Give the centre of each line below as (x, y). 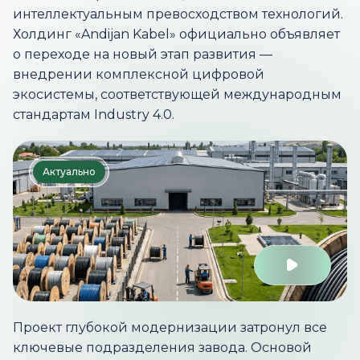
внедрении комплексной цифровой (139, 74)
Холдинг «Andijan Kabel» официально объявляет (176, 34)
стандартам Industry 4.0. (94, 115)
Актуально (69, 172)
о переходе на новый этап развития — (143, 54)
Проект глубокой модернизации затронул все (170, 327)
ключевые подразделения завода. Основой (162, 348)
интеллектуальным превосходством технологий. (178, 14)
